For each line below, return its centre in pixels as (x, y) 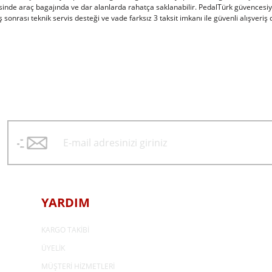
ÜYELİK (53, 248)
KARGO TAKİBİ (65, 230)
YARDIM (66, 202)
